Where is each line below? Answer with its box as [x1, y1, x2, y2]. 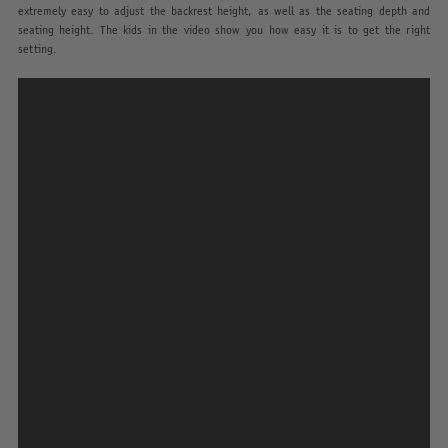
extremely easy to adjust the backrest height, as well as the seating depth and [17, 3, 431, 18]
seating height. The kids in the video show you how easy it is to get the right [17, 22, 431, 37]
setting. [17, 41, 57, 56]
